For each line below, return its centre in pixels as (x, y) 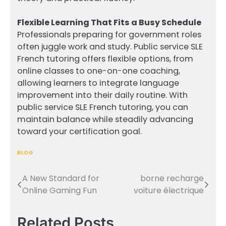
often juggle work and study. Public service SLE (110, 47)
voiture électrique (169, 191)
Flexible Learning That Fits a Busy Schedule (109, 23)
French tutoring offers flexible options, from (105, 59)
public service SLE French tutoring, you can (103, 107)
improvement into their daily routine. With (102, 95)
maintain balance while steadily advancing (105, 120)
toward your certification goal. (79, 132)
